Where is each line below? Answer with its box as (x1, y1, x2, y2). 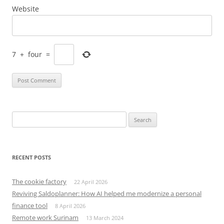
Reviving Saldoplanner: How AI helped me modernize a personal (12, 188, 201, 198)
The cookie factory (12, 176, 66, 186)
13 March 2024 (86, 213, 123, 221)
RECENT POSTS (12, 153, 51, 161)
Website (12, 3, 39, 13)
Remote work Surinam (12, 212, 78, 222)
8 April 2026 (55, 201, 85, 209)
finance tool (12, 200, 47, 210)
